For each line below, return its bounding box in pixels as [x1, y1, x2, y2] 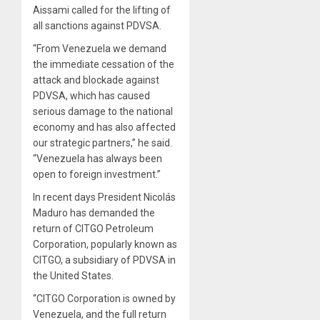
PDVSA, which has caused [33, 90, 150, 102]
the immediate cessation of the [33, 59, 174, 71]
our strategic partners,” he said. [33, 137, 172, 149]
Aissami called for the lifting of [33, 4, 171, 16]
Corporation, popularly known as [33, 239, 177, 251]
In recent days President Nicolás [33, 191, 176, 204]
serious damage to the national [33, 106, 173, 118]
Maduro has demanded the [33, 207, 155, 219]
